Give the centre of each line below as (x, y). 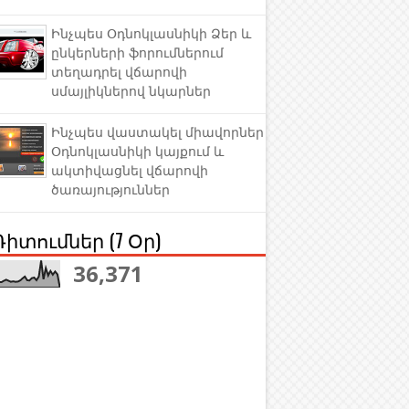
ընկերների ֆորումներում (137, 53)
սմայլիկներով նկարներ (131, 92)
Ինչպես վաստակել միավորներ (157, 133)
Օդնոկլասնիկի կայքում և (137, 152)
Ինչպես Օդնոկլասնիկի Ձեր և (151, 34)
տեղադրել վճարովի (119, 73)
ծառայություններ (110, 190)
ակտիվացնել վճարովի (130, 171)
